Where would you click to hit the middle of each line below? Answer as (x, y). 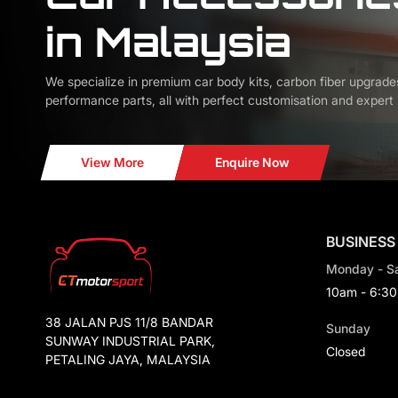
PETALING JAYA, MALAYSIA (127, 360)
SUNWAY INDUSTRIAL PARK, (130, 341)
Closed (345, 351)
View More (112, 162)
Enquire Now (252, 162)
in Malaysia (168, 41)
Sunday (348, 328)
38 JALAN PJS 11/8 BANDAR (129, 322)
